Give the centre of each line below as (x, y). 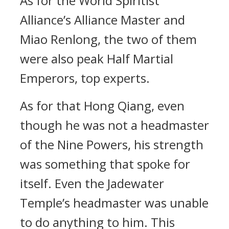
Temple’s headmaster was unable (114, 203)
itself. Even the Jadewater (92, 183)
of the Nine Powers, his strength (112, 144)
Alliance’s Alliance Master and (102, 20)
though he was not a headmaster (114, 125)
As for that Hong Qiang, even (102, 106)
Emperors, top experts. (85, 78)
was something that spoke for (105, 164)
